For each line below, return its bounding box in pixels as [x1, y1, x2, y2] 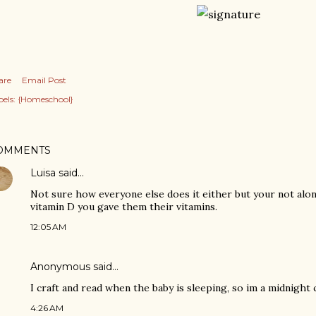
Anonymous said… [30, 260, 119, 273]
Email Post [22, 75, 66, 85]
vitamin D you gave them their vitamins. [30, 200, 217, 213]
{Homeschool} [18, 94, 73, 104]
